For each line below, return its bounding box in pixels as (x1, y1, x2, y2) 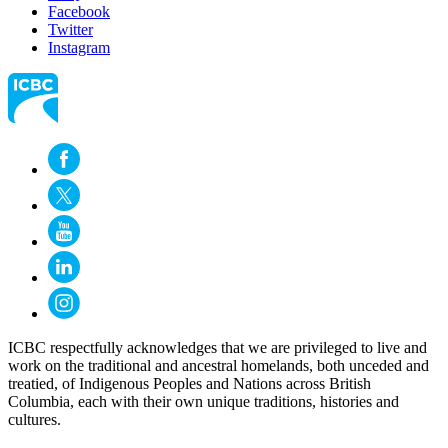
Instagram (48, 39, 110, 56)
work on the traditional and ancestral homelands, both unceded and (8, 357, 429, 374)
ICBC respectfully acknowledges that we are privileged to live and (8, 339, 427, 356)
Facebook (48, 3, 110, 20)
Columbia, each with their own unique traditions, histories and (8, 393, 399, 410)
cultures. (8, 411, 61, 428)
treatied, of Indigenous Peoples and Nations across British (8, 375, 371, 392)
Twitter (48, 21, 93, 38)
